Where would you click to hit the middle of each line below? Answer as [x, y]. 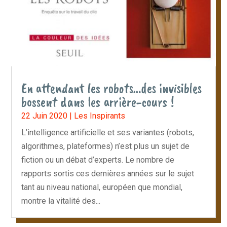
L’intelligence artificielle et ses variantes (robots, [108, 132]
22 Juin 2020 [45, 116]
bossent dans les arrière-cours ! [98, 102]
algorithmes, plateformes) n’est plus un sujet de [106, 146]
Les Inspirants [100, 116]
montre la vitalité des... [61, 201]
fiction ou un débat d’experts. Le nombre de [98, 160]
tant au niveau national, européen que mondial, [102, 187]
